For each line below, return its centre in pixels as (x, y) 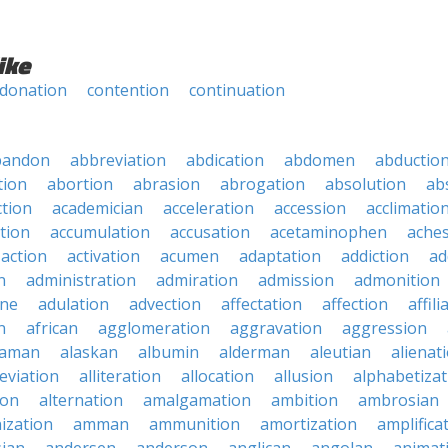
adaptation (280, 256)
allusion (303, 376)
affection (355, 304)
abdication (225, 160)
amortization (308, 424)
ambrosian (398, 400)
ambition (304, 400)
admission (296, 280)
